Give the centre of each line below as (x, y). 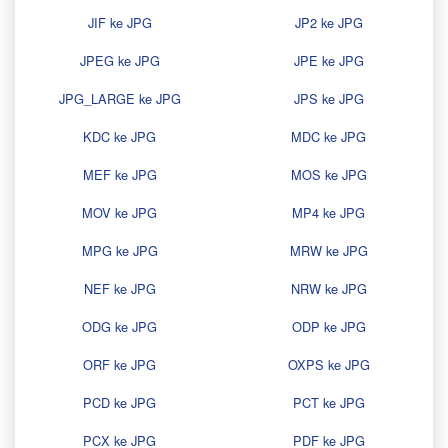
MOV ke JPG (119, 213)
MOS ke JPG (328, 175)
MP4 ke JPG (328, 213)
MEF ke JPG (119, 175)
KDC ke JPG (119, 137)
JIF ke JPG (119, 23)
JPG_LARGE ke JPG (119, 99)
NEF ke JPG (119, 289)
